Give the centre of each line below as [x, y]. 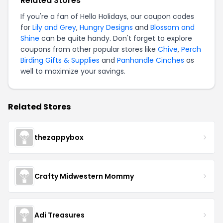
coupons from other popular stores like [89, 49]
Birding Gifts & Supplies [60, 60]
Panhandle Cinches [151, 60]
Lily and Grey [54, 27]
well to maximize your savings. [73, 71]
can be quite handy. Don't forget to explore [116, 38]
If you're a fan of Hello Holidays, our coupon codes [107, 16]
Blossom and [172, 27]
